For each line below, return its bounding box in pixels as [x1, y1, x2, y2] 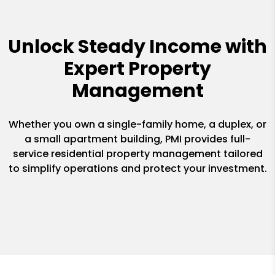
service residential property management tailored [12, 146, 263, 161]
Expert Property [64, 55, 211, 82]
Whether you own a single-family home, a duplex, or [9, 117, 266, 131]
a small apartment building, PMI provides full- [25, 131, 250, 146]
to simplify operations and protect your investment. [8, 161, 267, 176]
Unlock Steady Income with [8, 33, 267, 60]
